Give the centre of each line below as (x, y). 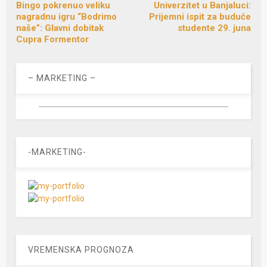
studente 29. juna (214, 28)
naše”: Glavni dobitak (60, 28)
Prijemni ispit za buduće (200, 17)
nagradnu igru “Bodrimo (67, 17)
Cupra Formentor (53, 40)
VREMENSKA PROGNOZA (81, 250)
